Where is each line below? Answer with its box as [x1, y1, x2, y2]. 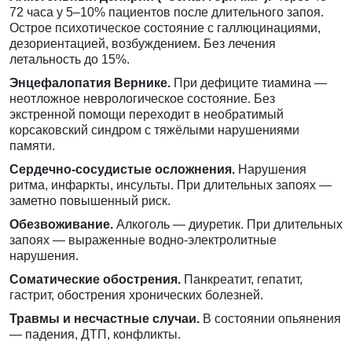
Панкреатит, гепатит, [181, 273, 302, 287]
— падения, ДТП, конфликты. [9, 328, 181, 342]
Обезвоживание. [9, 218, 113, 232]
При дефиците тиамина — [170, 76, 327, 90]
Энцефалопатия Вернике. [9, 76, 170, 90]
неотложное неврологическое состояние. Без [9, 92, 275, 106]
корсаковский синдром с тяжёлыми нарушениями [9, 123, 299, 137]
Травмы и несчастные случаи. [9, 312, 200, 326]
